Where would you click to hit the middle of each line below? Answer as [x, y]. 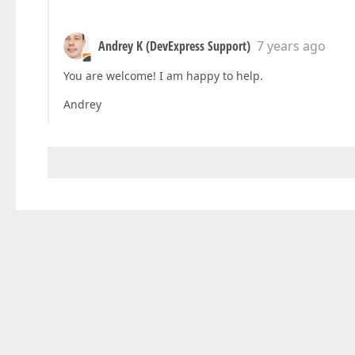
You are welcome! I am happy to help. [163, 76]
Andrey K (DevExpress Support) [174, 46]
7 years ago [291, 46]
